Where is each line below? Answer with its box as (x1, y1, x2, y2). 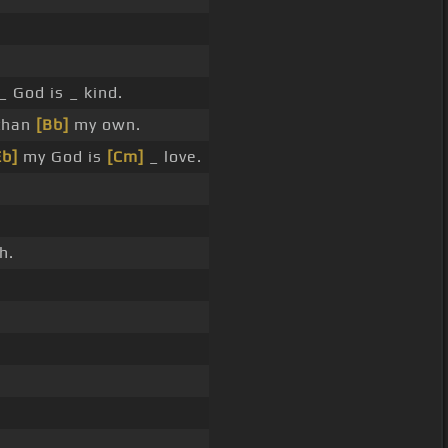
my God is (18, 147, 107, 167)
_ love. (144, 147, 202, 167)
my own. (69, 115, 141, 135)
